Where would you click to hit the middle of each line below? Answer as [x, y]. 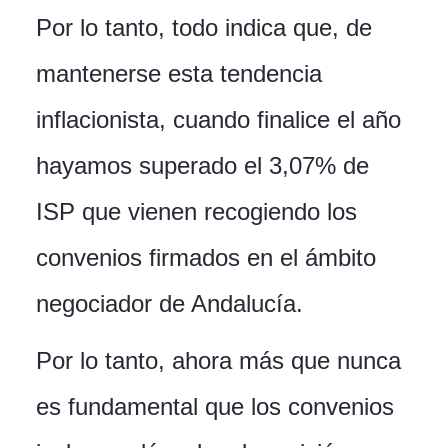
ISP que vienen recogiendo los [196, 212]
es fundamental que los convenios [215, 407]
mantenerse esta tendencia [179, 74]
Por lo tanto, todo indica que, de [204, 28]
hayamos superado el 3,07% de [202, 166]
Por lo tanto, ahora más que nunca [218, 361]
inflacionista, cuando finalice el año [218, 120]
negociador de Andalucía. [169, 304]
